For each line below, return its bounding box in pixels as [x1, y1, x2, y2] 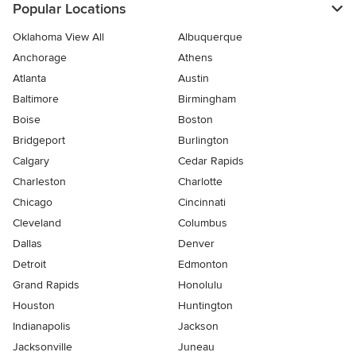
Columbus [178, 216, 227, 230]
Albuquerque [178, 30, 242, 44]
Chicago [13, 195, 52, 210]
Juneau [178, 340, 215, 354]
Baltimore [13, 92, 59, 106]
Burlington [178, 133, 229, 148]
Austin [178, 72, 209, 86]
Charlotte [178, 175, 222, 189]
